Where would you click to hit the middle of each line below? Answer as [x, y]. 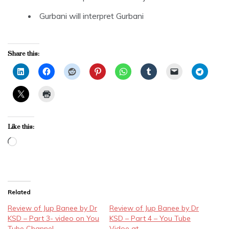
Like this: [21, 127]
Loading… [34, 142]
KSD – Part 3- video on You [53, 218]
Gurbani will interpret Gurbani [91, 16]
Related [19, 192]
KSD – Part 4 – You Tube [150, 218]
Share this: [24, 53]
